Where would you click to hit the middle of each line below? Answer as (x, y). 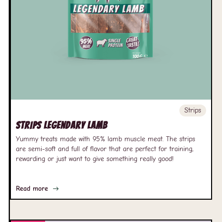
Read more (32, 189)
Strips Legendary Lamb (61, 125)
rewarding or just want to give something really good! (95, 159)
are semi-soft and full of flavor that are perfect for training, (105, 149)
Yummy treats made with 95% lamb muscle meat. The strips (106, 139)
